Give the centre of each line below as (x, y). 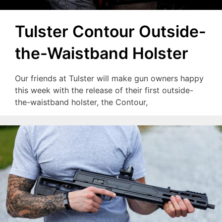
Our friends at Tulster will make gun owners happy (109, 78)
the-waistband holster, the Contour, (81, 102)
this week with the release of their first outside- (104, 90)
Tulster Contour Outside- (111, 31)
